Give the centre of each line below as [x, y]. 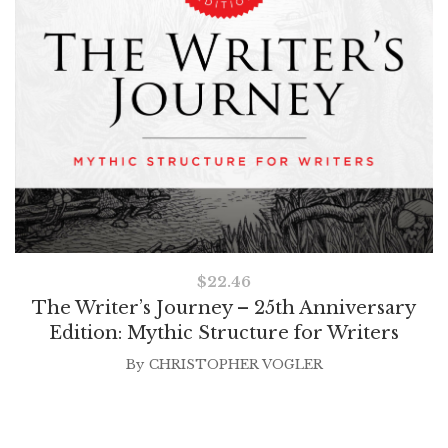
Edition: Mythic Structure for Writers [224, 332]
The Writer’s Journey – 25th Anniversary [224, 307]
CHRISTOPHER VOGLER [235, 364]
